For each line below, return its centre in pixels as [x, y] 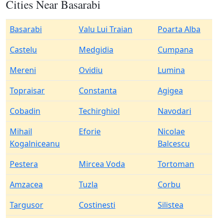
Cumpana [175, 50]
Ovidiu [91, 70]
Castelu [23, 50]
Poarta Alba [179, 29]
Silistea [171, 205]
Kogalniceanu [35, 144]
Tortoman [176, 164]
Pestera [24, 164]
